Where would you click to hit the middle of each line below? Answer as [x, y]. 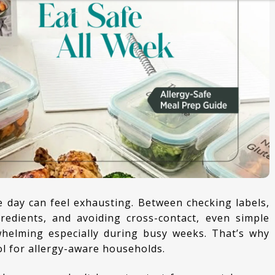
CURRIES [116, 26]
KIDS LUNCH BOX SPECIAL [156, 54]
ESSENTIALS [124, 82]
